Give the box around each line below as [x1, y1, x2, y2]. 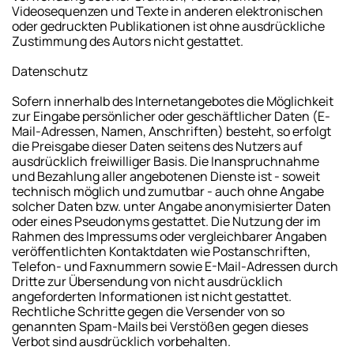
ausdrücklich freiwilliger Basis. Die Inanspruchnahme [12, 152, 319, 170]
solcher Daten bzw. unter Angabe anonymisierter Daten [12, 197, 331, 215]
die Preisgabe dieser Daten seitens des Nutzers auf [12, 137, 303, 155]
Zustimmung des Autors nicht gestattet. [12, 32, 243, 50]
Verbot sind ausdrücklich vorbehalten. [12, 332, 231, 350]
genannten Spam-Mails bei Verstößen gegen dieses [12, 317, 308, 335]
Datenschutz [12, 62, 88, 80]
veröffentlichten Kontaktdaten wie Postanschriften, [12, 242, 311, 260]
